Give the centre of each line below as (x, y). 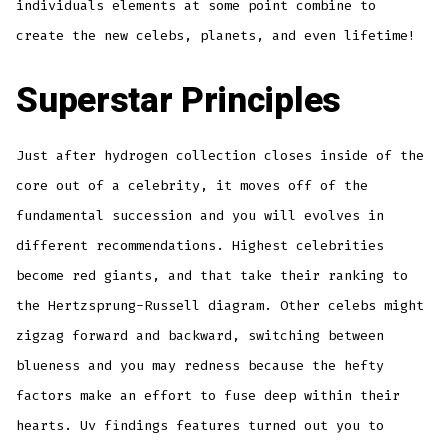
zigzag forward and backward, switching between (200, 336)
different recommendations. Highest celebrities (200, 246)
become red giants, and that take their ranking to (212, 276)
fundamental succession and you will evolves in (200, 216)
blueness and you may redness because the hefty (200, 366)
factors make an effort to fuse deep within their (208, 396)
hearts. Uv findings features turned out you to (200, 426)
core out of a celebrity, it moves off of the (192, 186)
